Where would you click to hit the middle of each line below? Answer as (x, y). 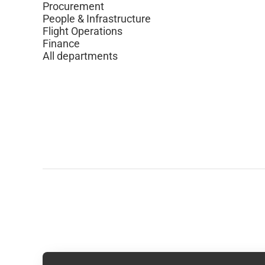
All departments (80, 56)
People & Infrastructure (97, 19)
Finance (61, 43)
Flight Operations (83, 31)
